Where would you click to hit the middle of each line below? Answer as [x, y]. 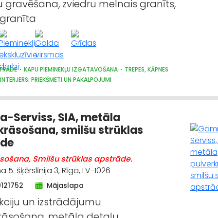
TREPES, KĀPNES [146, 69]
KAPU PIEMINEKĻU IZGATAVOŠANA [71, 69]
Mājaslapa [65, 185]
